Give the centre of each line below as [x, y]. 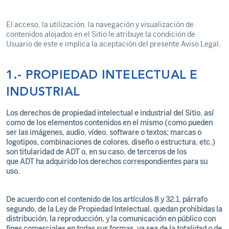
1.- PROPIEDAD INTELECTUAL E [102, 76]
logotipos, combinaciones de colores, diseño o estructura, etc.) [111, 142]
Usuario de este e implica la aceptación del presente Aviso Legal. [114, 44]
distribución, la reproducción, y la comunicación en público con [111, 219]
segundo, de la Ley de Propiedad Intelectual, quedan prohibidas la [114, 209]
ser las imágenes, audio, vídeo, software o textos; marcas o [104, 133]
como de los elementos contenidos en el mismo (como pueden [109, 123]
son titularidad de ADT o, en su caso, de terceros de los [96, 152]
